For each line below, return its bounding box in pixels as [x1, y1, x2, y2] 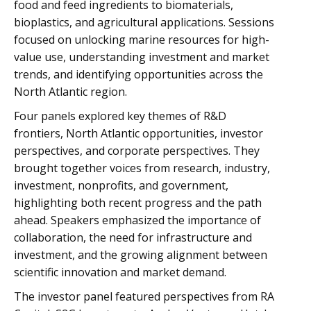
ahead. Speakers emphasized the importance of [14, 212, 261, 228]
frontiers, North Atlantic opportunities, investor [14, 126, 263, 141]
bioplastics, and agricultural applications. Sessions [14, 15, 274, 30]
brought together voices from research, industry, [14, 160, 270, 176]
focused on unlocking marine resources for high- [14, 32, 269, 47]
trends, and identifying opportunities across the [14, 67, 263, 82]
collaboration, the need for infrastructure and [14, 230, 252, 245]
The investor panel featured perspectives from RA [14, 289, 274, 304]
